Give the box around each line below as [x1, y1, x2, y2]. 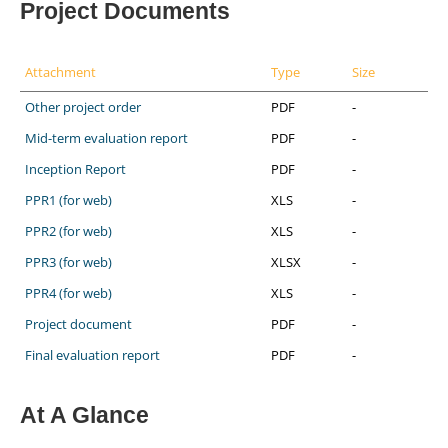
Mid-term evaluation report [25, 128, 188, 147]
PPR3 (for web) [25, 252, 112, 271]
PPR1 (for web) [25, 190, 112, 209]
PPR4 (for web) [25, 283, 112, 302]
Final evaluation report [25, 345, 160, 364]
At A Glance [20, 401, 149, 428]
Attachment [25, 62, 96, 81]
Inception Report [25, 159, 126, 178]
